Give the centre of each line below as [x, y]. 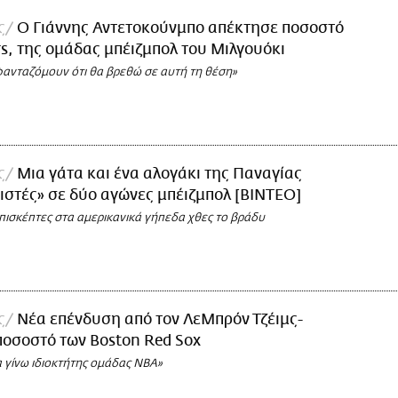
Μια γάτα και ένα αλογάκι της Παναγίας [159, 175]
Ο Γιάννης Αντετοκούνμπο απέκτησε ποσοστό [180, 28]
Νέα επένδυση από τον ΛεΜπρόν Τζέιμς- [160, 320]
